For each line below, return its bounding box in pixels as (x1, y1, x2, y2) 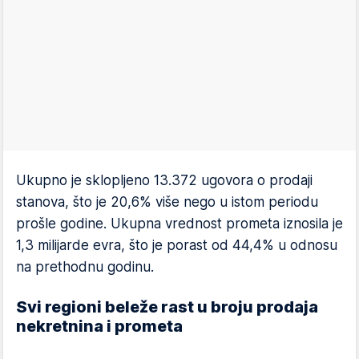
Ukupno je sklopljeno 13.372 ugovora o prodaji (16, 172, 313, 188)
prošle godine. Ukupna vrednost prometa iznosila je (16, 216, 343, 232)
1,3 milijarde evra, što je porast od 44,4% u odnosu (16, 237, 337, 253)
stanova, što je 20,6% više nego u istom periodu (16, 194, 318, 210)
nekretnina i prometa (16, 317, 183, 336)
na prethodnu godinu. (16, 259, 154, 275)
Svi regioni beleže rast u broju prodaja (16, 297, 318, 317)
